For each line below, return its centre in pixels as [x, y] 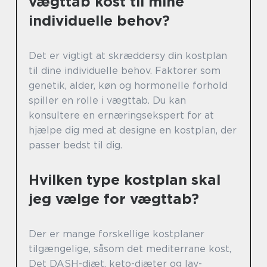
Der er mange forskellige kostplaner [117, 234]
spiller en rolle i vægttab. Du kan [107, 101]
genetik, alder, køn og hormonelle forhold [128, 86]
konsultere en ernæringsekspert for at [121, 116]
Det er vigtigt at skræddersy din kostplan [128, 56]
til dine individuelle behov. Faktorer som [125, 71]
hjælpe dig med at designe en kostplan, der [133, 131]
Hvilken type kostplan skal [125, 180]
